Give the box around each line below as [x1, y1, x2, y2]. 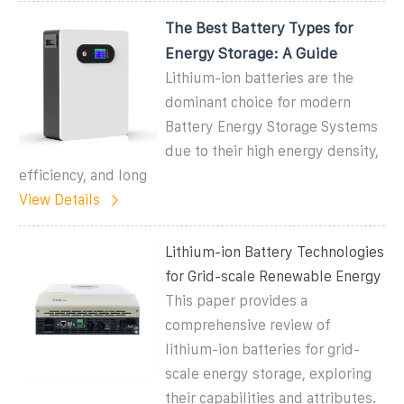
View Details [19, 191, 100, 207]
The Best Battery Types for [165, 19, 354, 36]
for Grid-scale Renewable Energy [165, 268, 382, 284]
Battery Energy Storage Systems [165, 118, 379, 134]
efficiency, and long [19, 167, 147, 183]
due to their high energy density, [165, 142, 380, 159]
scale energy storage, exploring [165, 365, 372, 381]
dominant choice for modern [165, 94, 352, 110]
